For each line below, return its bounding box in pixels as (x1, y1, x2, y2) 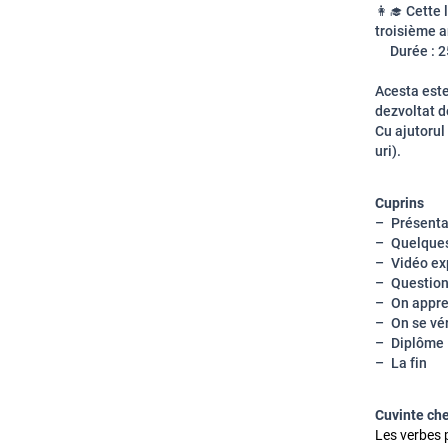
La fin (391, 355, 427, 371)
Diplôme (391, 335, 444, 351)
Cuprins (375, 195, 424, 211)
